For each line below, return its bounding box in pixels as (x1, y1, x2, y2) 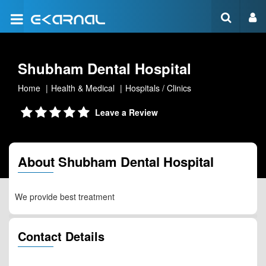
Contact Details (18, 227, 104, 245)
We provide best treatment (15, 191, 115, 202)
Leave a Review (95, 106, 158, 118)
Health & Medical (51, 82, 115, 94)
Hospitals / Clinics (125, 82, 191, 94)
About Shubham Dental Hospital (18, 152, 214, 171)
